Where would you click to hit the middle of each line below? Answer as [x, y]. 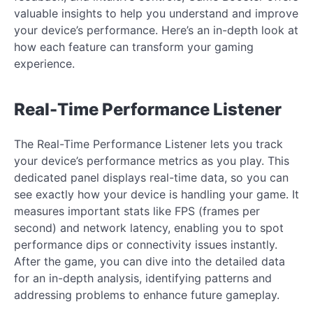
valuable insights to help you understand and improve [156, 13]
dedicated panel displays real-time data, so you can [151, 177]
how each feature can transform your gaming [134, 47]
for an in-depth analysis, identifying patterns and [143, 278]
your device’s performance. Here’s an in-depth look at [156, 30]
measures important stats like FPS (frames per [137, 211]
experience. [44, 64]
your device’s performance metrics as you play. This [152, 160]
